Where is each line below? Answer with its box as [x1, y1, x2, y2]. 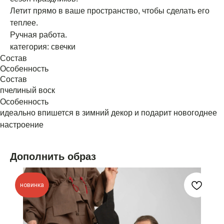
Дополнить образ [10, 150, 96, 162]
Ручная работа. [10, 30, 67, 39]
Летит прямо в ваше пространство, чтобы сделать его [10, 6, 209, 15]
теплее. [10, 18, 38, 27]
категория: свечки [10, 42, 75, 51]
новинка [20, 181, 44, 188]
